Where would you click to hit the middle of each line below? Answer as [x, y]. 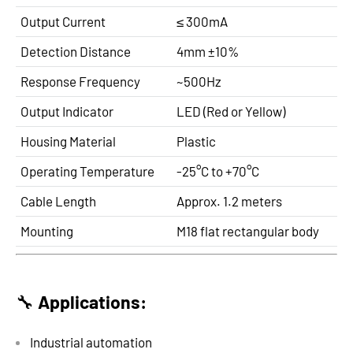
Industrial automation [91, 342]
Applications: [92, 302]
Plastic [196, 141]
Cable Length [58, 201]
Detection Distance [76, 52]
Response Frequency [80, 82]
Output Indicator [67, 111]
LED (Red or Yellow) [231, 111]
